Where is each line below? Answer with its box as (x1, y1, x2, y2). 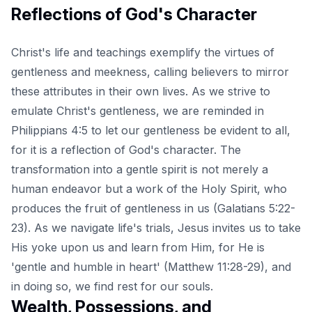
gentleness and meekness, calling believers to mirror (11, 65, 289, 79)
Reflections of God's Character (11, 4, 257, 25)
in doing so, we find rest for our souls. (11, 279, 213, 294)
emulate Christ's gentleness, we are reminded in (11, 104, 264, 118)
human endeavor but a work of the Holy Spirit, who (11, 182, 287, 196)
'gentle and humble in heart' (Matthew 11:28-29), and (11, 260, 291, 274)
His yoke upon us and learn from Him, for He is (11, 240, 265, 255)
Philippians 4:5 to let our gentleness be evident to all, (11, 123, 290, 138)
